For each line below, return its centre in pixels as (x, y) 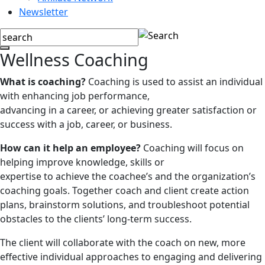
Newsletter (43, 12)
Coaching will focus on (192, 148)
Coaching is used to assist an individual (174, 82)
